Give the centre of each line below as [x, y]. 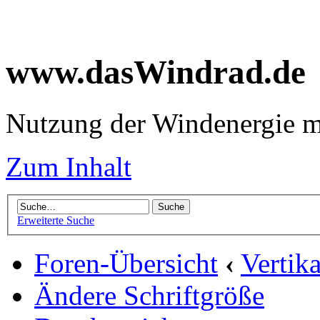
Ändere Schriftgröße [149, 296]
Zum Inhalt [69, 166]
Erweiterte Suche [56, 221]
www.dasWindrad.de [156, 72]
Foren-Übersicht [126, 264]
